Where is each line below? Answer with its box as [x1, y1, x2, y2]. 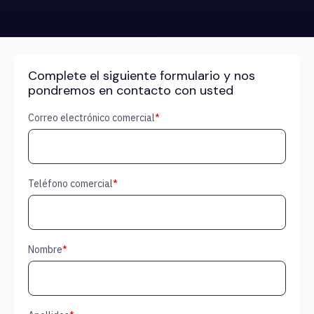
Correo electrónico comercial [28, 111, 155, 125]
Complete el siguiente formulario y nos [28, 67, 255, 85]
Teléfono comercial [28, 177, 113, 191]
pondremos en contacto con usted [28, 82, 233, 100]
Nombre [28, 243, 62, 257]
